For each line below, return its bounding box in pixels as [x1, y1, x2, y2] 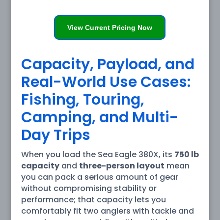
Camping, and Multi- [21, 107, 178, 128]
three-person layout [79, 160, 165, 171]
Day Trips [21, 124, 90, 145]
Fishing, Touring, [21, 89, 144, 110]
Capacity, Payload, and [21, 54, 194, 75]
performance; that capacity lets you [21, 193, 166, 205]
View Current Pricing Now [67, 23, 153, 31]
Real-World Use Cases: [21, 71, 191, 92]
